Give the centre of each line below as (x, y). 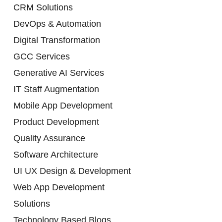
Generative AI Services (59, 73)
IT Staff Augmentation (56, 89)
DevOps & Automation (57, 24)
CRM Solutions (43, 7)
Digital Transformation (57, 40)
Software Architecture (56, 155)
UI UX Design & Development (72, 171)
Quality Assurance (49, 138)
